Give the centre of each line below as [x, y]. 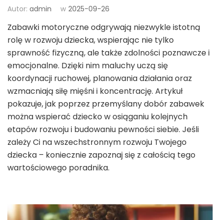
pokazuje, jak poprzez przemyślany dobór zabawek [106, 104]
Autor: [18, 9]
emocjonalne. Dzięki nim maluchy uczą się [88, 66]
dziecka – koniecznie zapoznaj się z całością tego [101, 155]
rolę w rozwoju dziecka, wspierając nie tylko [91, 40]
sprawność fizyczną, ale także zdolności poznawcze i [109, 53]
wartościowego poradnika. [58, 168]
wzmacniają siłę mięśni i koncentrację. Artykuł [95, 91]
